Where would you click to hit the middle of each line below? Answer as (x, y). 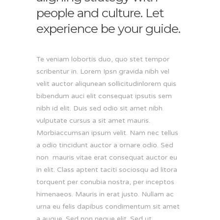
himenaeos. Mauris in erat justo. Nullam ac (105, 194)
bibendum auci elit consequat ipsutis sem (104, 96)
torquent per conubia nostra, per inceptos (105, 182)
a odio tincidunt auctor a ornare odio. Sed (105, 145)
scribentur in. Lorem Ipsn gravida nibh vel (103, 71)
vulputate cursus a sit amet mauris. (93, 120)
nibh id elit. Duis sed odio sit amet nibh (99, 108)
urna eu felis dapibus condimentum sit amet (108, 206)
